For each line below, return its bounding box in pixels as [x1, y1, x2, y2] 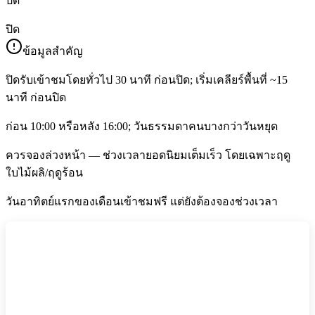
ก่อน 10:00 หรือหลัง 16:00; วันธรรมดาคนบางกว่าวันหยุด [6, 120, 278, 133]
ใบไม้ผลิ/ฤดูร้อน [6, 167, 83, 179]
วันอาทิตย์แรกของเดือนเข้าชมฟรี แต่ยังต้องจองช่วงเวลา [6, 195, 278, 208]
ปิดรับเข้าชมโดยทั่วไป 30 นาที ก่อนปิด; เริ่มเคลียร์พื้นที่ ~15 [6, 74, 288, 86]
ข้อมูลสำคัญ [22, 45, 83, 58]
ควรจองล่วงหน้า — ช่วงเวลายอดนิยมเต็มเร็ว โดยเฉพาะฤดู [6, 149, 290, 162]
